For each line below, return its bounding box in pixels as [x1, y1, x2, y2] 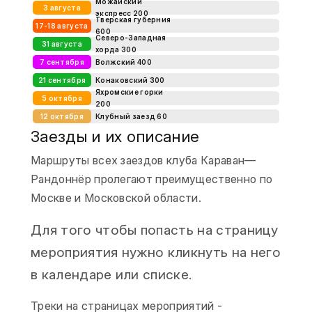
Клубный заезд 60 [95, 111, 168, 120]
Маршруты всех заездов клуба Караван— [31, 153, 256, 167]
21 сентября [38, 75, 86, 84]
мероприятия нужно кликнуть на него [31, 244, 281, 260]
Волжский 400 [95, 57, 152, 66]
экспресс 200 [95, 9, 148, 17]
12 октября [40, 111, 84, 120]
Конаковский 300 [95, 75, 165, 84]
